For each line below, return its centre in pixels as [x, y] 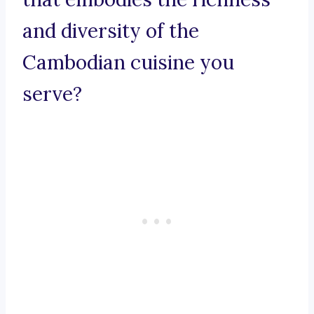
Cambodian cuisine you [128, 63]
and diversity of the [111, 31]
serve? [52, 94]
